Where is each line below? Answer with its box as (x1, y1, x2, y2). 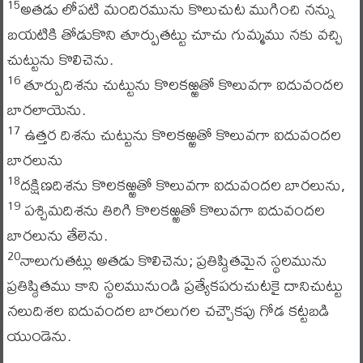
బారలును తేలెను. (6, 219, 108, 250)
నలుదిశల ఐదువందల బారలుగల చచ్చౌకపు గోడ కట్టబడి (6, 294, 330, 326)
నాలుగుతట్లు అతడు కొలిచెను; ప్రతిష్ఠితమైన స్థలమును (19, 244, 327, 275)
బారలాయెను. (6, 93, 86, 125)
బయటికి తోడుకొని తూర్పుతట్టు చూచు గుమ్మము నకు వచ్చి (6, 18, 343, 49)
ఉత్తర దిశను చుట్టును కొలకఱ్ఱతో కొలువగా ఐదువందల (19, 118, 341, 150)
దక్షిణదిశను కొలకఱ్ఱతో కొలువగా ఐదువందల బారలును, (19, 169, 345, 200)
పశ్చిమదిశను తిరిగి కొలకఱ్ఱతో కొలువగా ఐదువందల (19, 194, 325, 225)
